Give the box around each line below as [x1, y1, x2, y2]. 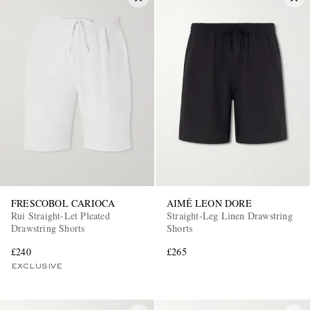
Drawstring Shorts [11, 221, 85, 235]
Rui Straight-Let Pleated [11, 209, 110, 223]
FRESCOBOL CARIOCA [11, 197, 116, 210]
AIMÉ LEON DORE [167, 197, 252, 210]
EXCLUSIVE [11, 263, 62, 271]
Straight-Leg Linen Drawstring [167, 209, 293, 223]
